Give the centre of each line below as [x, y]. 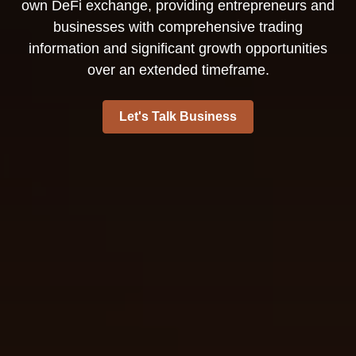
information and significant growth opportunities [178, 48]
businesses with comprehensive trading [178, 27]
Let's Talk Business [178, 116]
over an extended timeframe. [178, 70]
